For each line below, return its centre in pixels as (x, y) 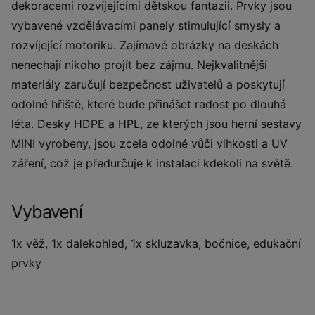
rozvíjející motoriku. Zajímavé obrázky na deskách (145, 45)
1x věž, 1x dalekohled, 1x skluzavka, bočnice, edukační (156, 243)
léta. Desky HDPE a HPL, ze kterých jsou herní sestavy (156, 124)
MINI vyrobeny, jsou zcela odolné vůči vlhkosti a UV (149, 143)
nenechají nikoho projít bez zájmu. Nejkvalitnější (139, 65)
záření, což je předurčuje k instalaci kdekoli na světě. (154, 163)
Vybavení (47, 212)
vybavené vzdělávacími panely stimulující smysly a (146, 25)
